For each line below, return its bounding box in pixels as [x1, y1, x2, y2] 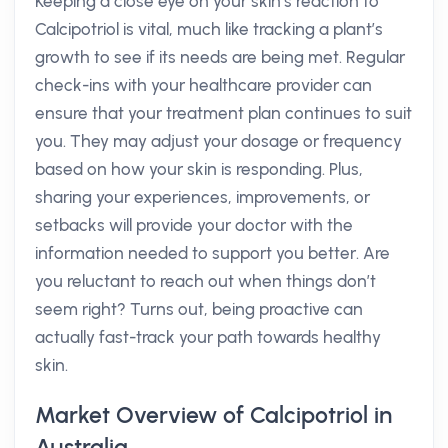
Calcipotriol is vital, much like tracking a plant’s [35, 19, 383, 39]
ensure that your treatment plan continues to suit [35, 103, 412, 123]
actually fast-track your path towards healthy [35, 327, 381, 347]
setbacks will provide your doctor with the [35, 215, 353, 235]
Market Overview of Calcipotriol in [35, 401, 392, 429]
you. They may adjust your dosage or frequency [35, 131, 402, 151]
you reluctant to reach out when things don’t [35, 271, 376, 291]
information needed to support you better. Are [35, 243, 390, 263]
